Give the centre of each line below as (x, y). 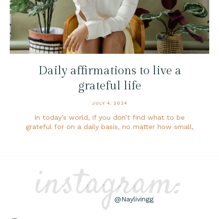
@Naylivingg (134, 199)
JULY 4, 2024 (109, 103)
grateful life (109, 86)
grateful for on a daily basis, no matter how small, (109, 126)
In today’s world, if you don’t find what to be (109, 117)
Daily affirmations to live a (109, 71)
